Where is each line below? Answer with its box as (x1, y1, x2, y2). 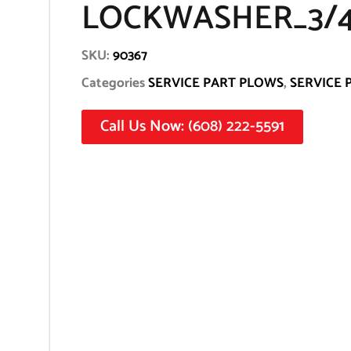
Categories (81, 72, 145, 94)
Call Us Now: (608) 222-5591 (100, 114, 284, 139)
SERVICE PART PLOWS (148, 72, 284, 94)
